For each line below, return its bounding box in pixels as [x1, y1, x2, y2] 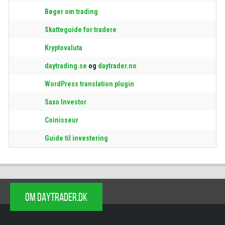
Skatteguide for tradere [45, 26, 117, 34]
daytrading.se [45, 62, 87, 70]
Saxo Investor [45, 98, 86, 106]
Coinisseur [45, 116, 78, 125]
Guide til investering [45, 134, 108, 143]
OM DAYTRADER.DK [25, 191, 87, 203]
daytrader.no [98, 62, 137, 70]
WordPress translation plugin [45, 80, 134, 88]
